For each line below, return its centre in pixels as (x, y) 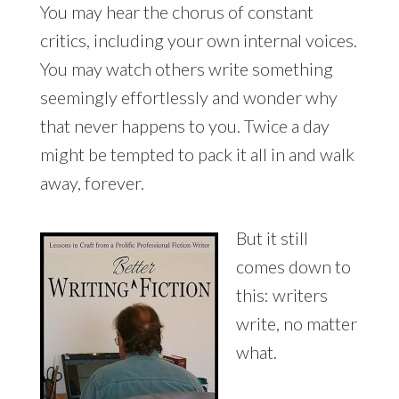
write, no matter (296, 324)
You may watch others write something (186, 69)
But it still (272, 238)
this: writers (281, 295)
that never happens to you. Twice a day (184, 126)
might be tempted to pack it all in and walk (197, 155)
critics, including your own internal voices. (198, 41)
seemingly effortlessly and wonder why (188, 98)
